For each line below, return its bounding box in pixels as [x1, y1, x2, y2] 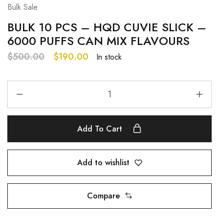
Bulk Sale [7, 1, 38, 13]
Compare [87, 190, 120, 201]
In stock [96, 51, 122, 63]
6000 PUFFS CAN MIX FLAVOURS [7, 32, 190, 50]
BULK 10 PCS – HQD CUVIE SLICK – [7, 19, 206, 36]
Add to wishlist [77, 157, 130, 169]
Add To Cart [77, 123, 125, 135]
